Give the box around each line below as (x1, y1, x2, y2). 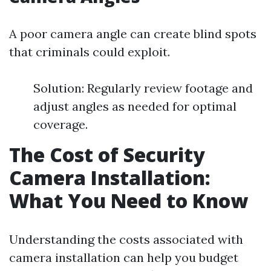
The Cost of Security (9, 142, 205, 168)
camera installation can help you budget (9, 250, 238, 265)
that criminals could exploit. (9, 44, 170, 59)
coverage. (33, 117, 88, 132)
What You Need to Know (9, 188, 248, 214)
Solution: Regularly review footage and (33, 80, 253, 96)
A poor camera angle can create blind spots (9, 26, 256, 41)
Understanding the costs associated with (9, 232, 243, 247)
